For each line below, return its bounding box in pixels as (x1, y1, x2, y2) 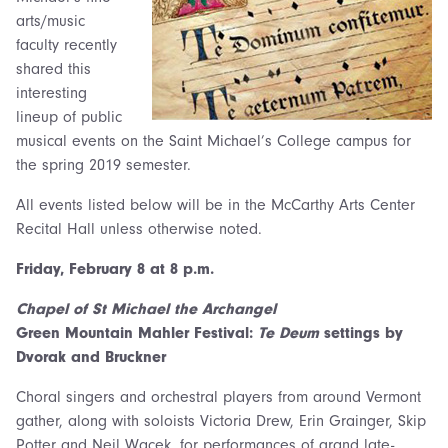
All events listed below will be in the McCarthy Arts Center (16, 195, 415, 214)
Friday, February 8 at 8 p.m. (16, 259, 214, 278)
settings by (319, 323, 403, 342)
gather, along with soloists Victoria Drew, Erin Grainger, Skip (16, 411, 426, 430)
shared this (16, 59, 91, 78)
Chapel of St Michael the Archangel (16, 299, 276, 318)
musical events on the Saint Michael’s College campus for (16, 131, 411, 150)
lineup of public (16, 107, 122, 126)
